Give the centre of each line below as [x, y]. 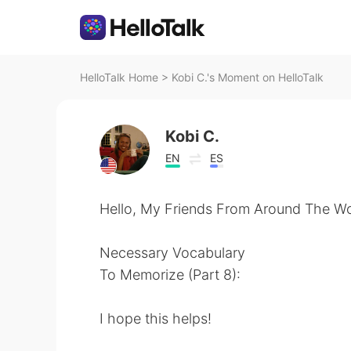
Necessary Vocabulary [172, 253]
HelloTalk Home [119, 77]
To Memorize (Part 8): [170, 275]
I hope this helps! [156, 318]
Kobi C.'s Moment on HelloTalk [248, 77]
